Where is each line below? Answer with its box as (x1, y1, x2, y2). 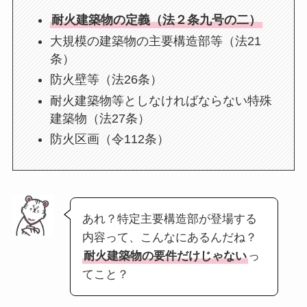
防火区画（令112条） (49, 132, 169, 147)
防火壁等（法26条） (49, 73, 162, 87)
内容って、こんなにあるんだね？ (82, 231, 257, 245)
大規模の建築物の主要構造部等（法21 (49, 34, 261, 48)
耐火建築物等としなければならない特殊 (49, 93, 272, 108)
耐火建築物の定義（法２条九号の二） (51, 13, 261, 27)
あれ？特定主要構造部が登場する (82, 212, 257, 226)
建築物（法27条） (49, 111, 150, 125)
